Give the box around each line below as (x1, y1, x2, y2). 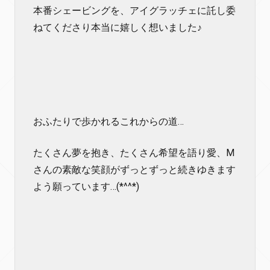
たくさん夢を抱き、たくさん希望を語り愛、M (33, 147, 234, 159)
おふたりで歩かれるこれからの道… (33, 116, 184, 127)
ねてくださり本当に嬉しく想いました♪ (33, 22, 202, 33)
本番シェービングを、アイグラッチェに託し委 (33, 5, 236, 16)
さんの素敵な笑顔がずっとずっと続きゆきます (33, 164, 236, 175)
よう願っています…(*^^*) (33, 181, 139, 192)
